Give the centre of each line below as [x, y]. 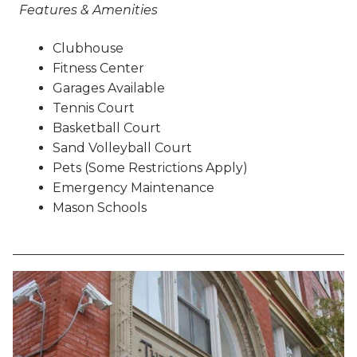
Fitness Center [98, 68]
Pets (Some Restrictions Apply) [150, 167]
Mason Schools [99, 207]
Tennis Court [93, 108]
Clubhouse [88, 48]
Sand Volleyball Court [122, 147]
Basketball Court [106, 127]
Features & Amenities [88, 10]
